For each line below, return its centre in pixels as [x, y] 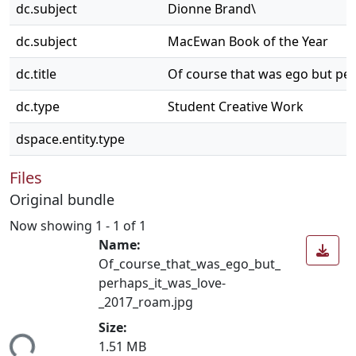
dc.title [36, 74]
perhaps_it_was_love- [162, 282]
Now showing [52, 225]
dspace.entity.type [70, 139]
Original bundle [62, 199]
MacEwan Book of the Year [248, 41]
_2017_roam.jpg [146, 302]
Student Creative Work [236, 106]
